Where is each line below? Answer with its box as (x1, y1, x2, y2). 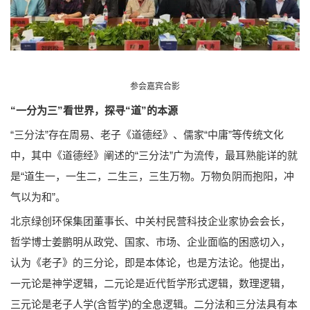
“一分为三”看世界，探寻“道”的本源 (10, 104, 178, 117)
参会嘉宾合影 (130, 82, 180, 92)
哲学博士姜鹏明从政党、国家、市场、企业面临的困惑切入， (10, 236, 291, 248)
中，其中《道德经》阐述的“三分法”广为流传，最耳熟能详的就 (10, 149, 298, 162)
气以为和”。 (10, 191, 66, 203)
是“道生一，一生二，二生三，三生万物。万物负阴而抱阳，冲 (10, 170, 294, 183)
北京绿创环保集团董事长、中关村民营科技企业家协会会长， (10, 215, 291, 228)
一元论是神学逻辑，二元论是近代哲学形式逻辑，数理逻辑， (10, 277, 291, 290)
